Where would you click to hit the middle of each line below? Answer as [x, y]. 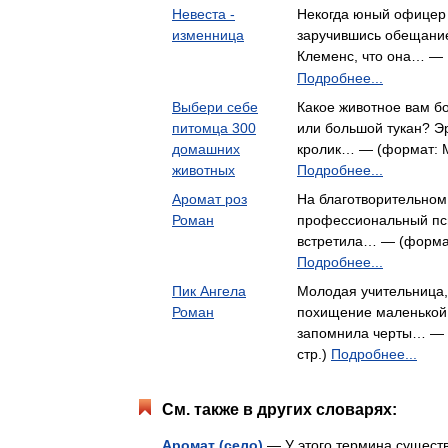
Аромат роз [209, 199]
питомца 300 [214, 128]
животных [203, 170]
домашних [206, 149]
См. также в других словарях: [279, 409]
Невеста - [203, 14]
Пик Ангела [209, 291]
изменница [208, 35]
